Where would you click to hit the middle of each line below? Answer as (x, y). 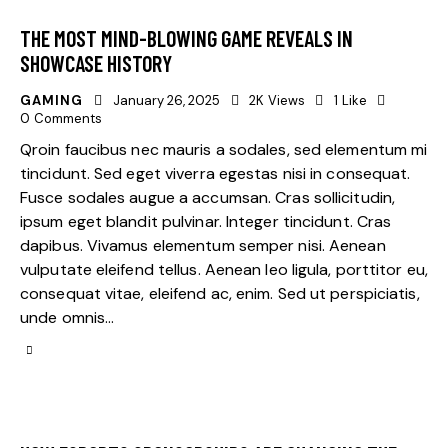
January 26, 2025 (166, 101)
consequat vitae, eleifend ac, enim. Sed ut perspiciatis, (220, 293)
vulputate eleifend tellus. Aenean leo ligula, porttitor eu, (224, 269)
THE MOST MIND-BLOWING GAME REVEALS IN (186, 38)
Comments (67, 119)
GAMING (51, 101)
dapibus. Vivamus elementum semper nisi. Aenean (203, 245)
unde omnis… (67, 317)
